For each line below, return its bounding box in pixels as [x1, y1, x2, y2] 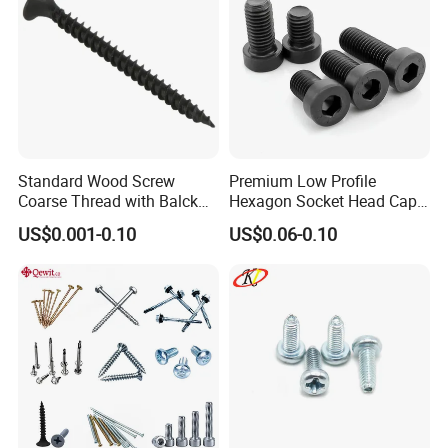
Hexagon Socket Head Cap [228, 189, 417, 212]
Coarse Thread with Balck [18, 189, 199, 212]
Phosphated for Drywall [18, 209, 185, 232]
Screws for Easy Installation [228, 209, 425, 232]
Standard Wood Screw [18, 169, 176, 192]
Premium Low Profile [228, 169, 376, 192]
